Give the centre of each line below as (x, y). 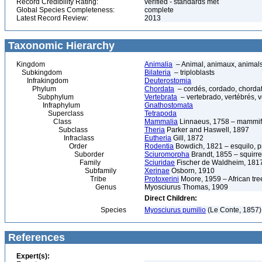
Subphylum (45, 97)
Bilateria (158, 73)
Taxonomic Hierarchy (60, 46)
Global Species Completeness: (65, 10)
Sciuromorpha (167, 154)
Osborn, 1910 (192, 171)
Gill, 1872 (187, 138)
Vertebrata (161, 97)
